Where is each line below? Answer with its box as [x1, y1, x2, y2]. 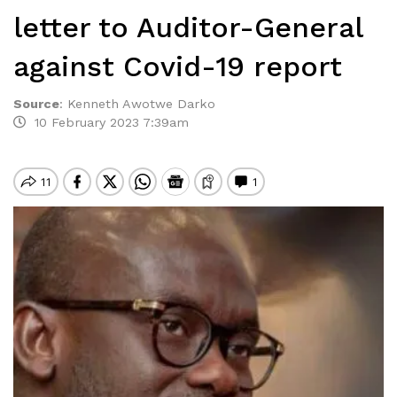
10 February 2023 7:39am [26, 115, 189, 129]
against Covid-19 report [13, 50, 342, 83]
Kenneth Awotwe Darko [67, 97, 215, 111]
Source [13, 97, 59, 111]
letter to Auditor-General [13, 11, 362, 44]
